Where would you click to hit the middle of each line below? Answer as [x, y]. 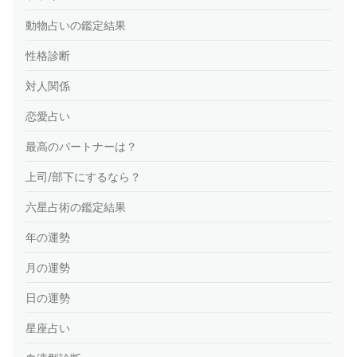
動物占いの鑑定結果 [76, 25]
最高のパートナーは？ [81, 147]
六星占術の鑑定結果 [76, 207]
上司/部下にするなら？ [83, 177]
